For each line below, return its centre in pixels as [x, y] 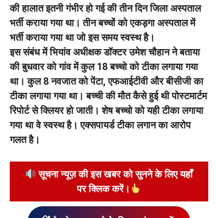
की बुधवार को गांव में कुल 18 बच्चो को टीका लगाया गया [104, 67]
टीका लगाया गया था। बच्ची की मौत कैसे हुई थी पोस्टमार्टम [108, 96]
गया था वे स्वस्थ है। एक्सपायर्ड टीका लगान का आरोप [100, 125]
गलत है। [25, 140]
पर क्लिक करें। [104, 189]
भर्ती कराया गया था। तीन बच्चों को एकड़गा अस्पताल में [102, 23]
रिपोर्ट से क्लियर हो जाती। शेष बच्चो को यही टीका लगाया [107, 110]
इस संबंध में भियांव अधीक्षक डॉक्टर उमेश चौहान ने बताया [105, 52]
